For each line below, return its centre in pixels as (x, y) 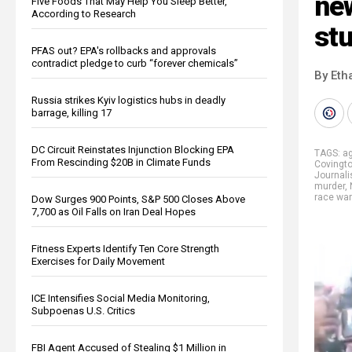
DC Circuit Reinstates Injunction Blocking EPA (133, 149)
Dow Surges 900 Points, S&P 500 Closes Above (138, 199)
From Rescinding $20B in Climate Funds (121, 162)
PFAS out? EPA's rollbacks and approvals (124, 50)
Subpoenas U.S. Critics (83, 310)
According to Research (84, 13)
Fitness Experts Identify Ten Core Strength (125, 248)
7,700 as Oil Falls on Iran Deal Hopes (114, 211)
